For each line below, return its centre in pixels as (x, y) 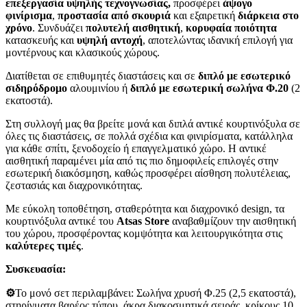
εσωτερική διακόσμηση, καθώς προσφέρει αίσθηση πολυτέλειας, (148, 173)
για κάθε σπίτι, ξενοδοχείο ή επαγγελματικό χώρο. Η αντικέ (136, 148)
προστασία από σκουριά (114, 15)
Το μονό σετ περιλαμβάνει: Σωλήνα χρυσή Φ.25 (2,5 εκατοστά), (156, 293)
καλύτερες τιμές (43, 245)
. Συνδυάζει (59, 27)
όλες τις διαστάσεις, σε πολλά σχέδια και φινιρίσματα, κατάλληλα (149, 136)
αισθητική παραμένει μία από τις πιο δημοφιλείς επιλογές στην (142, 160)
